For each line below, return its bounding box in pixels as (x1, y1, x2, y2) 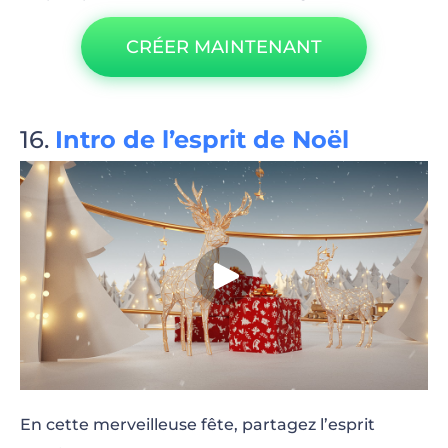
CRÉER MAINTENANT (126, 35, 322, 58)
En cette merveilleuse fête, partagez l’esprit (20, 415, 375, 434)
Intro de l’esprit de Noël (55, 124, 349, 154)
